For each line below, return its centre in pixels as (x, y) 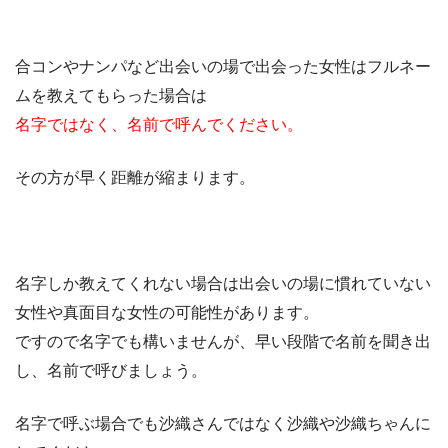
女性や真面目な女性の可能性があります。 (167, 312)
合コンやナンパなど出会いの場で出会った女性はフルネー (223, 66)
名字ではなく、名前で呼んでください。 (159, 124)
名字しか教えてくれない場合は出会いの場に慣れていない (223, 283)
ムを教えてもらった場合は (111, 95)
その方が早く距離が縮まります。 (135, 177)
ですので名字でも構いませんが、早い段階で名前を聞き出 (223, 341)
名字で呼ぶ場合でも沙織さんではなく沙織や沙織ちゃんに (223, 423)
